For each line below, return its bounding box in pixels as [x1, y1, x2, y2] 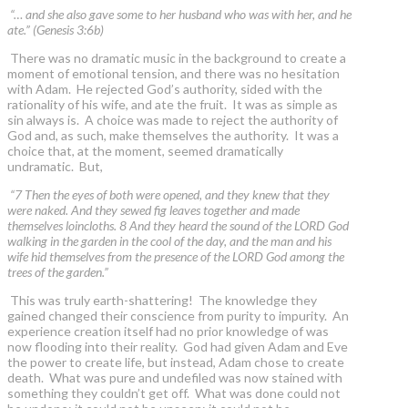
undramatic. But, [7, 158, 103, 175]
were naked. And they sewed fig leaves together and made [7, 202, 300, 219]
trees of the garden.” [7, 264, 108, 280]
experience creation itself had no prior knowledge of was [7, 323, 329, 340]
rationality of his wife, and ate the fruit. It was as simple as [7, 97, 338, 113]
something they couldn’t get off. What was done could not [7, 385, 341, 402]
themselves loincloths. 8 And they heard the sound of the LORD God [7, 218, 349, 234]
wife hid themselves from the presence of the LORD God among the [7, 249, 344, 265]
